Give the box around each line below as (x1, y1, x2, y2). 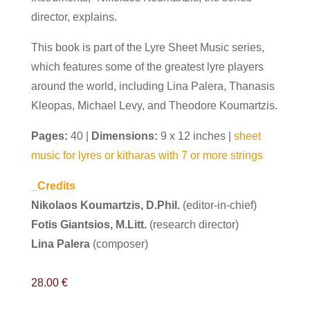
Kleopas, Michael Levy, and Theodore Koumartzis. (30, 99, 277, 111)
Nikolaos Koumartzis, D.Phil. (30, 199, 180, 211)
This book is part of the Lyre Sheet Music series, (30, 41, 264, 53)
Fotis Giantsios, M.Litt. (30, 218, 149, 230)
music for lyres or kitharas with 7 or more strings (30, 149, 263, 161)
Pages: (30, 129, 71, 142)
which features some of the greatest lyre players (30, 60, 264, 73)
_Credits (30, 179, 75, 192)
